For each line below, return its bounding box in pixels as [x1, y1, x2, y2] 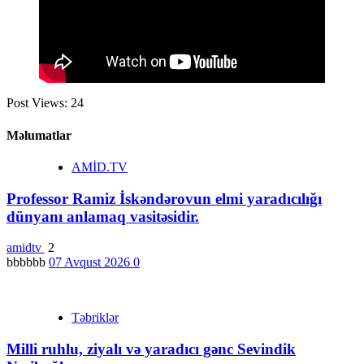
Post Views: [6, 96, 67, 110]
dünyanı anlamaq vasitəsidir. [6, 207, 199, 225]
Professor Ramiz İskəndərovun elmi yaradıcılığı [6, 189, 322, 207]
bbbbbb [6, 255, 49, 270]
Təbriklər [71, 310, 119, 325]
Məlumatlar [6, 128, 71, 142]
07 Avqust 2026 [49, 255, 133, 270]
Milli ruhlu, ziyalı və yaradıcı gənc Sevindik [6, 340, 296, 358]
